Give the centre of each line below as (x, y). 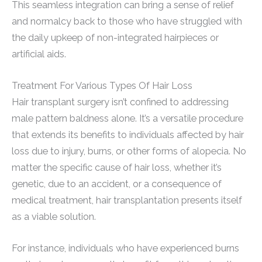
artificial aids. (39, 54)
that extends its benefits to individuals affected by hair (128, 135)
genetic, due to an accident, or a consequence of (117, 184)
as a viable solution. (54, 216)
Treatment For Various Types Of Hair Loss (102, 85)
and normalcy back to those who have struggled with (127, 21)
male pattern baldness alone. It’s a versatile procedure (127, 118)
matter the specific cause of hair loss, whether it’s (117, 167)
